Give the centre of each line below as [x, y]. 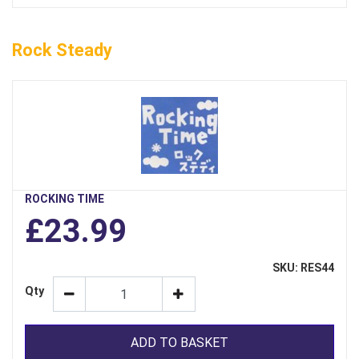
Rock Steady [62, 50]
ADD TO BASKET [179, 342]
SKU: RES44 [303, 268]
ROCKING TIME [65, 199]
